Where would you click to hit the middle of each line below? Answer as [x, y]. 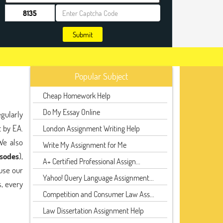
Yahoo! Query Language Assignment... [98, 177]
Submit [82, 34]
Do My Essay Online [71, 112]
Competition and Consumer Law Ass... [99, 194]
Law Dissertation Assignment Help [93, 210]
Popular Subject [101, 76]
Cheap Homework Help [77, 95]
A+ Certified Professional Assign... [92, 161]
